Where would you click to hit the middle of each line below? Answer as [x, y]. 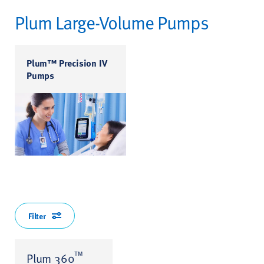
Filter [37, 215]
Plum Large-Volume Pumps [112, 22]
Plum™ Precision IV [67, 62]
